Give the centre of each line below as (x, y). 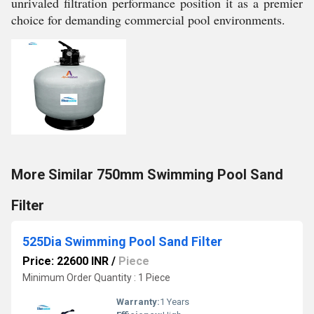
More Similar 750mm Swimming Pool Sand (147, 175)
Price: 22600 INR (66, 261)
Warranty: (138, 302)
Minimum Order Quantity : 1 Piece (96, 278)
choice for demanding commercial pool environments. (148, 20)
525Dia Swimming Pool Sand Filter (122, 241)
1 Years (175, 302)
